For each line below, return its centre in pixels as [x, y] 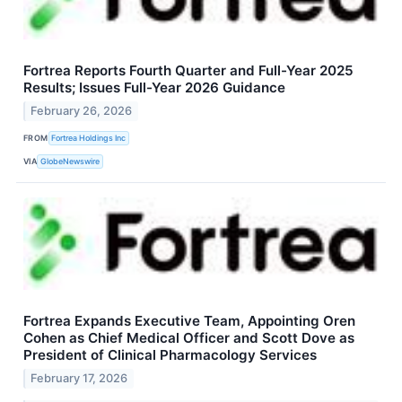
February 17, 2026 [79, 378]
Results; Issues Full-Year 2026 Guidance [154, 88]
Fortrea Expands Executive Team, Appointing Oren [189, 321]
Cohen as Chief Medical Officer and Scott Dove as [189, 338]
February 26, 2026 [82, 111]
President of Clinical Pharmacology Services [170, 355]
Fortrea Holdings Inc [89, 137]
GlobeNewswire [70, 161]
